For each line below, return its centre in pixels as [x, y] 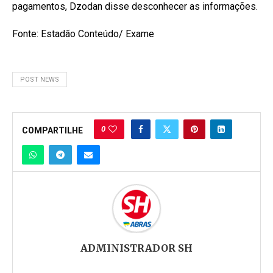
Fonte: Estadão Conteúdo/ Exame [83, 34]
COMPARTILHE [52, 130]
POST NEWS [40, 79]
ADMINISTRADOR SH [136, 248]
